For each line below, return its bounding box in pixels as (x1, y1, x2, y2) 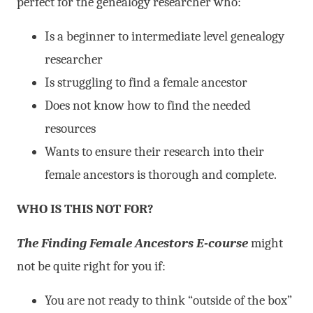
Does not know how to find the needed (45, 97, 251, 113)
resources (45, 120, 96, 136)
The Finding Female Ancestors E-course (17, 235, 251, 251)
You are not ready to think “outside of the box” (45, 292, 292, 308)
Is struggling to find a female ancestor (45, 74, 247, 90)
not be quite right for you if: (17, 258, 166, 274)
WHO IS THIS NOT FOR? (17, 201, 154, 217)
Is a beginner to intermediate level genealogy (45, 28, 284, 44)
